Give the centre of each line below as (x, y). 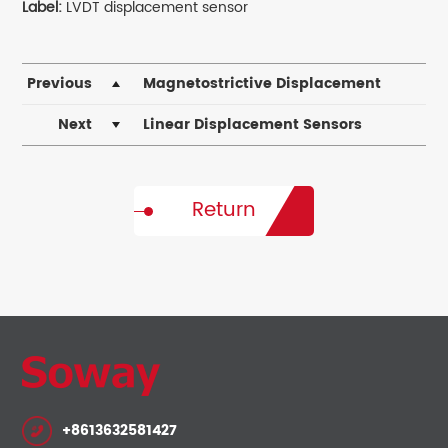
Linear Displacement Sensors (252, 125)
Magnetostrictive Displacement (261, 84)
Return (224, 211)
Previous (60, 84)
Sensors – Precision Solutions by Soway (171, 124)
